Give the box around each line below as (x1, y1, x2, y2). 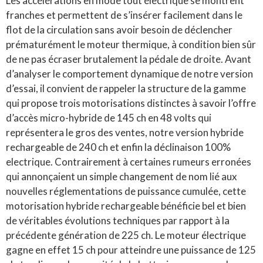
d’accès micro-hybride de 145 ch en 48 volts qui (6, 111, 211, 124)
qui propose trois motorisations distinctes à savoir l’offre (6, 96, 256, 109)
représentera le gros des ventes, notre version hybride (6, 126, 244, 139)
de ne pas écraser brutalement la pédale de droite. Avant (6, 52, 251, 65)
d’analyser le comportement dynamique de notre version (6, 67, 253, 80)
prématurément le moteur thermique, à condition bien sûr (6, 38, 256, 50)
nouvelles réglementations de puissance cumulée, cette (6, 184, 246, 197)
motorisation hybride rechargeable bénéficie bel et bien (6, 199, 246, 212)
